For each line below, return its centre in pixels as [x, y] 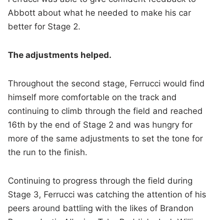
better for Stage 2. [44, 27]
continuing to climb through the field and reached [106, 111]
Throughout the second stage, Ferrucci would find [107, 84]
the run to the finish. [48, 152]
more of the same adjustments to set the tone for [106, 139]
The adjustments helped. [60, 55]
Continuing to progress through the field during [100, 181]
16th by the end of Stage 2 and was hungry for [100, 125]
